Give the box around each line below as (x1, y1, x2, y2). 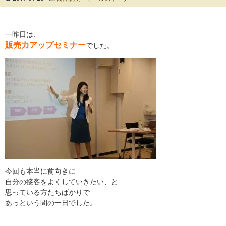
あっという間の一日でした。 (5, 199, 97, 207)
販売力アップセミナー (5, 40, 86, 50)
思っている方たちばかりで (5, 188, 90, 196)
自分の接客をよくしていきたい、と (5, 178, 118, 186)
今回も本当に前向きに (5, 167, 76, 175)
